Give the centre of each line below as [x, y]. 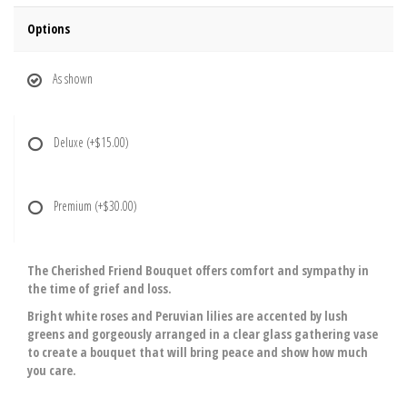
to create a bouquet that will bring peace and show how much [198, 352]
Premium [74, 206]
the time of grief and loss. [99, 288]
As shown [73, 79]
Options [49, 29]
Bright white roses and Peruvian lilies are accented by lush [188, 316]
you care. [52, 370]
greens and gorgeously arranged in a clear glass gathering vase [203, 334]
